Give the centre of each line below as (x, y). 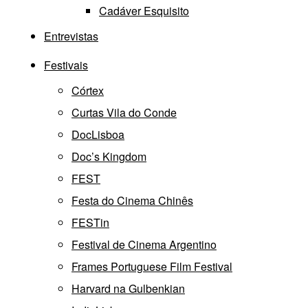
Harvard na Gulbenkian (128, 289)
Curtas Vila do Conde (124, 113)
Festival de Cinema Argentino (144, 245)
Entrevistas (71, 36)
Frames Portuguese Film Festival (152, 267)
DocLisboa (98, 135)
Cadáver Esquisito (144, 11)
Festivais (66, 65)
